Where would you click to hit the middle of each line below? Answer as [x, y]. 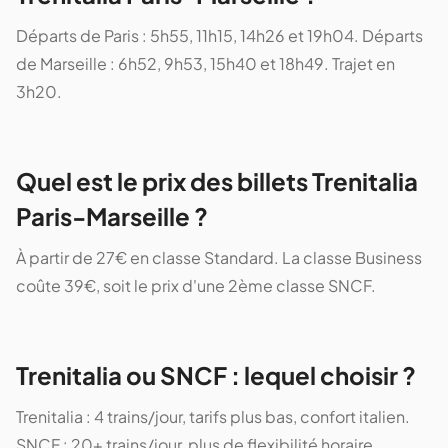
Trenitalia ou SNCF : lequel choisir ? [216, 375]
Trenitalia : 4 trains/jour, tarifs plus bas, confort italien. [213, 417]
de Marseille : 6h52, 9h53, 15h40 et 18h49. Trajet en [205, 64]
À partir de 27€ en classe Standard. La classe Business [219, 258]
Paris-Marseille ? [112, 216]
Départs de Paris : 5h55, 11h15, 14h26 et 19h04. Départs [219, 36]
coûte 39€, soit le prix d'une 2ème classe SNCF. [196, 286]
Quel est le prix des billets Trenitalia [217, 181]
